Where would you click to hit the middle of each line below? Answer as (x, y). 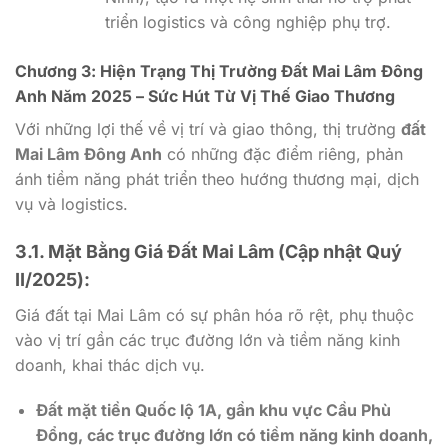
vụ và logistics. (71, 203)
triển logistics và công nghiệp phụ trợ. (247, 21)
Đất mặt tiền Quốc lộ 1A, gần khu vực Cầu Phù (213, 410)
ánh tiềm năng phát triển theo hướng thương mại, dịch (217, 178)
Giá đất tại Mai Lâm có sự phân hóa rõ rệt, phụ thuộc (214, 314)
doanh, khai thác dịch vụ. (110, 364)
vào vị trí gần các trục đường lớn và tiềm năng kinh (207, 339)
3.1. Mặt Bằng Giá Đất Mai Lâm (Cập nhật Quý (208, 251)
